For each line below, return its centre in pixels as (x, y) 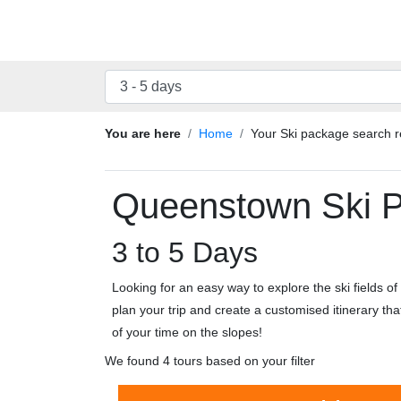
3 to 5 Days (185, 252)
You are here (143, 133)
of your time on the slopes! (187, 332)
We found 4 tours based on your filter (210, 360)
